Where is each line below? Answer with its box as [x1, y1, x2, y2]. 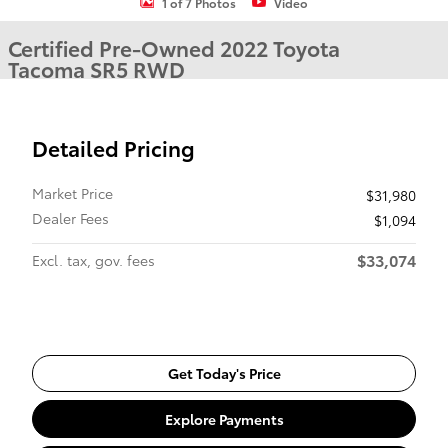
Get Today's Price [167, 363, 281, 384]
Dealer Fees [32, 208, 109, 228]
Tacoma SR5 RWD [8, 54, 185, 83]
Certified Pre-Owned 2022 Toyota [8, 33, 340, 62]
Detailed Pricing [32, 133, 195, 162]
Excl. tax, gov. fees [32, 250, 155, 270]
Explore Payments [164, 408, 284, 429]
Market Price [32, 183, 113, 203]
